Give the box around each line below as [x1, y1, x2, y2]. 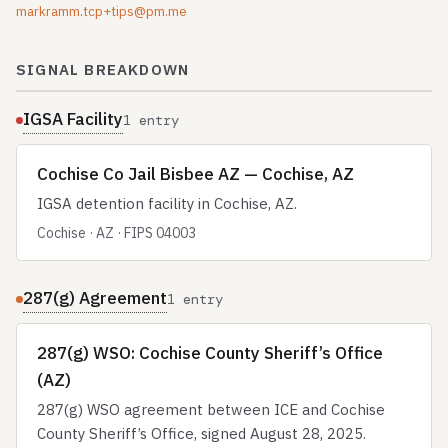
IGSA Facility [23, 108, 123, 130]
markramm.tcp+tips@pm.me [16, 3, 187, 20]
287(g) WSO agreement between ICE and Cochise [37, 400, 385, 419]
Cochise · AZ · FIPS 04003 [37, 224, 196, 242]
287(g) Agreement [23, 287, 167, 309]
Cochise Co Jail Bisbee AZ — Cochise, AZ [37, 163, 354, 185]
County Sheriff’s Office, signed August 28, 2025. [37, 424, 366, 443]
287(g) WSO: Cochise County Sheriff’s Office [37, 342, 383, 364]
